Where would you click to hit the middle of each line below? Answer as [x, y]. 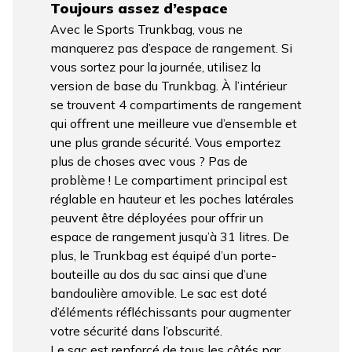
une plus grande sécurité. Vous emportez [165, 142]
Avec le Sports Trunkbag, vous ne [147, 29]
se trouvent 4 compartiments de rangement [176, 104]
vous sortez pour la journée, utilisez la [156, 66]
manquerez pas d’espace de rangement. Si [171, 48]
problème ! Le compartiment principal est [169, 180]
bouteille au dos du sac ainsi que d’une [159, 274]
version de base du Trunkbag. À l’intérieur [169, 85]
